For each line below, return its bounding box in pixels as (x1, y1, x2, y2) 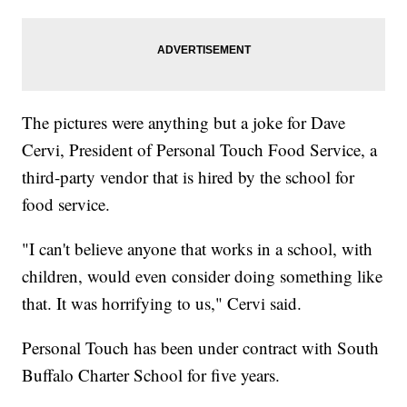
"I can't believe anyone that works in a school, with (22, 237, 373, 261)
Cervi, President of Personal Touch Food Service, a (22, 138, 378, 162)
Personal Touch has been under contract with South (22, 336, 380, 360)
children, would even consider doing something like (22, 264, 383, 288)
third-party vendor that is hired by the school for (22, 165, 355, 189)
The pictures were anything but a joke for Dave (22, 111, 346, 134)
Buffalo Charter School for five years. (22, 363, 281, 387)
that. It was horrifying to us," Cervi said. (22, 292, 303, 315)
